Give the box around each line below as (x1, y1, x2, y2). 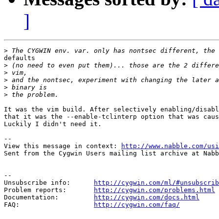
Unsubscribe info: (4, 179, 94, 187)
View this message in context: (4, 142, 121, 150)
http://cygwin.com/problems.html (94, 186, 215, 194)
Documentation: (4, 194, 94, 201)
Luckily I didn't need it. (4, 120, 102, 128)
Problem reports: (4, 186, 94, 194)
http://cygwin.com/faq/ (94, 201, 180, 209)
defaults (4, 54, 35, 62)
